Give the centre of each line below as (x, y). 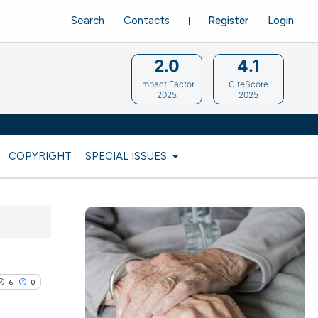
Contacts (146, 20)
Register (228, 20)
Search (88, 20)
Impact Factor (167, 84)
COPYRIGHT (40, 156)
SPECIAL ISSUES (127, 156)
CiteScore (249, 84)
